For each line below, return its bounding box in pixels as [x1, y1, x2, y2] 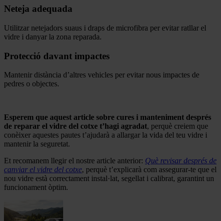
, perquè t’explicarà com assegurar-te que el [82, 165, 217, 174]
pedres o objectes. [4, 79, 59, 88]
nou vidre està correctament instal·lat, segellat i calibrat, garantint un [4, 174, 214, 183]
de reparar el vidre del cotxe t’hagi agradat [4, 122, 147, 131]
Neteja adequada [4, 3, 73, 14]
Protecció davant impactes [4, 50, 110, 61]
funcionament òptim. [4, 183, 68, 192]
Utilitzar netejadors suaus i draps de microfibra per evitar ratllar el [4, 23, 206, 32]
